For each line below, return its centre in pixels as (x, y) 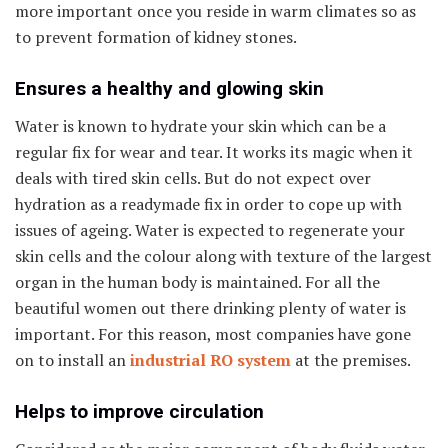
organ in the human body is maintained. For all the (197, 281)
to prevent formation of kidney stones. (156, 36)
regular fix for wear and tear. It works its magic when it (214, 151)
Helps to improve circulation (139, 412)
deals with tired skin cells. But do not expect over (193, 177)
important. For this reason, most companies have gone (213, 333)
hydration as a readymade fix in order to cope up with (208, 203)
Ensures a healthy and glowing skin (169, 89)
